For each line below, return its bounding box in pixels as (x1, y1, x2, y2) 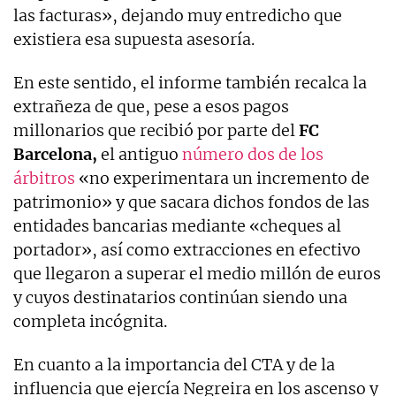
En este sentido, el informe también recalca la (13, 72, 367, 93)
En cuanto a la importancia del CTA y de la (13, 354, 335, 375)
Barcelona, (13, 143, 97, 164)
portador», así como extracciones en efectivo (13, 239, 361, 260)
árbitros (13, 167, 75, 188)
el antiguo (97, 143, 182, 164)
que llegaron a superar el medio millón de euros (13, 263, 381, 284)
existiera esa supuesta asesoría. (13, 28, 255, 49)
